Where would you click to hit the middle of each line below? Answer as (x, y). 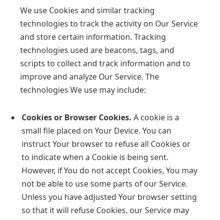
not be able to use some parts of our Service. (105, 183)
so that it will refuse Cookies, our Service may (105, 210)
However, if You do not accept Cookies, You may (110, 170)
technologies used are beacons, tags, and (97, 50)
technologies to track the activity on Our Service (109, 24)
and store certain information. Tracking (93, 37)
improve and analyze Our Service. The (90, 77)
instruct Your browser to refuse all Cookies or (106, 144)
